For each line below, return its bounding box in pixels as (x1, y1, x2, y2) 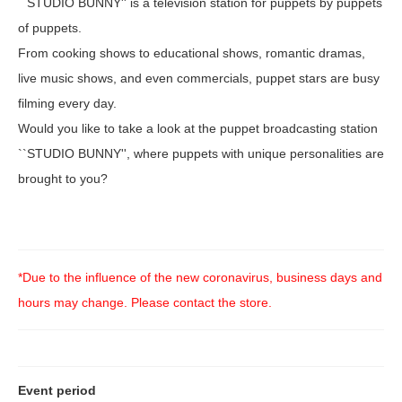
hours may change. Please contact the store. (18, 294, 272, 310)
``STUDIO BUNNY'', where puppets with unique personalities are (18, 145, 384, 161)
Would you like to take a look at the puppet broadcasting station (18, 120, 378, 135)
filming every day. (18, 95, 117, 110)
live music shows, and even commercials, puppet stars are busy (18, 70, 380, 85)
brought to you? (18, 170, 108, 186)
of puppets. (18, 20, 82, 35)
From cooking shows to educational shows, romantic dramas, (18, 45, 365, 60)
